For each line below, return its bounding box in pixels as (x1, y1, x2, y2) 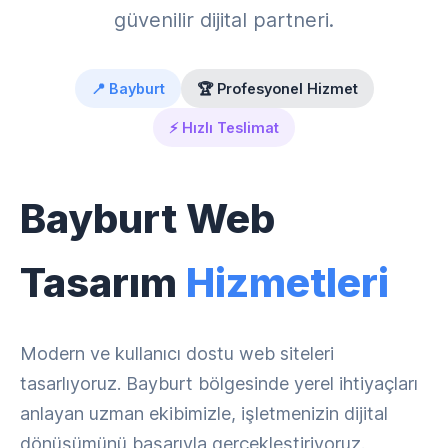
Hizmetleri (186, 258, 389, 307)
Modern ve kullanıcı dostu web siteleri (20, 343, 334, 364)
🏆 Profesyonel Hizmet (196, 80, 358, 97)
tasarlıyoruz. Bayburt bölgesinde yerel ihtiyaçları (20, 373, 418, 394)
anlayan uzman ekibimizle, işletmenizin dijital (20, 403, 388, 424)
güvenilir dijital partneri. (114, 8, 334, 32)
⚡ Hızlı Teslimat (169, 119, 279, 136)
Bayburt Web (20, 194, 275, 243)
